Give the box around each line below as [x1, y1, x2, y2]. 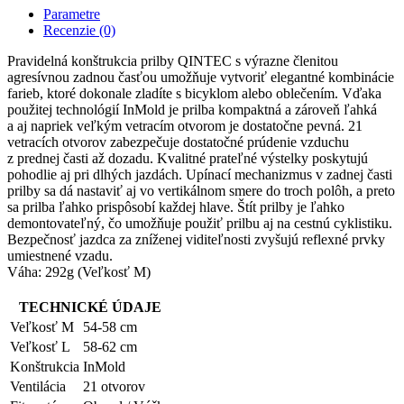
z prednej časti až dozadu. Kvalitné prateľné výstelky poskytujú [7, 151, 368, 167]
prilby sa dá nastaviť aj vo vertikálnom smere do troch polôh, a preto [7, 183, 395, 199]
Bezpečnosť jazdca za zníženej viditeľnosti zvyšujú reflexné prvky [7, 232, 385, 248]
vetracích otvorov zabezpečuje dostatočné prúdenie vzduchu [7, 134, 349, 151]
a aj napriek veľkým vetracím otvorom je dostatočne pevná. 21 [7, 118, 363, 134]
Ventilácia [10, 379, 66, 395]
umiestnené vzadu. [7, 248, 113, 264]
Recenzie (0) [43, 23, 115, 39]
